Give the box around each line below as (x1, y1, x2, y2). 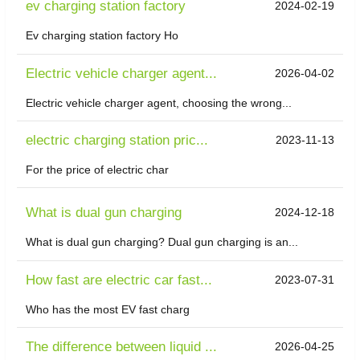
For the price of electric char (26, 163, 170, 177)
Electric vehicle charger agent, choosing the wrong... (26, 96, 292, 109)
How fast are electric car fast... (26, 272, 213, 288)
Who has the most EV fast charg (26, 302, 190, 316)
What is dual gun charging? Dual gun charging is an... (26, 235, 299, 249)
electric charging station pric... (26, 133, 209, 149)
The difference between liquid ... (26, 339, 218, 355)
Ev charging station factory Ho (26, 29, 179, 43)
